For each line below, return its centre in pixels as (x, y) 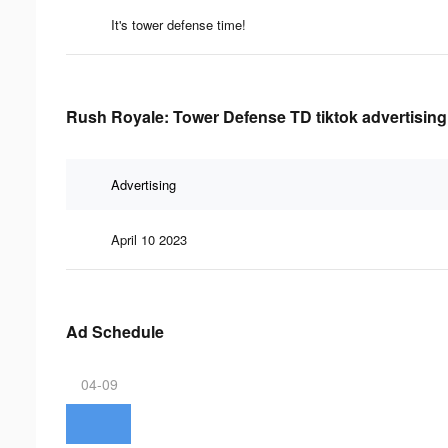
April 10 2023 (149, 239)
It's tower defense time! (178, 24)
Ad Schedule (115, 331)
